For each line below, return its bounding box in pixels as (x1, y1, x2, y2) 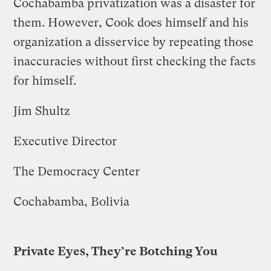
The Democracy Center (13, 164, 140, 178)
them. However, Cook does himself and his (13, 15, 249, 30)
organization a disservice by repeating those (13, 34, 254, 49)
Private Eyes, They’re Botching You (13, 244, 218, 258)
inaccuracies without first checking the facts (13, 54, 256, 68)
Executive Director (13, 134, 117, 148)
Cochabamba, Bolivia (13, 194, 130, 209)
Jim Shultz (13, 103, 71, 118)
